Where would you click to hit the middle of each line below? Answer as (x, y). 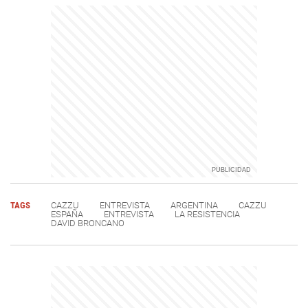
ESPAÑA (67, 214)
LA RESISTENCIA (207, 214)
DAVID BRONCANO (88, 223)
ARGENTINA (194, 205)
